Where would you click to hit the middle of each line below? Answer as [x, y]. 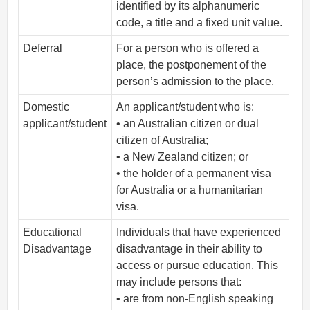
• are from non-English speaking [195, 299]
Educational [53, 232]
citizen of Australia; [163, 140]
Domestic [46, 107]
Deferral [43, 48]
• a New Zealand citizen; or [183, 157]
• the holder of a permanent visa [194, 173]
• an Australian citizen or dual [188, 124]
